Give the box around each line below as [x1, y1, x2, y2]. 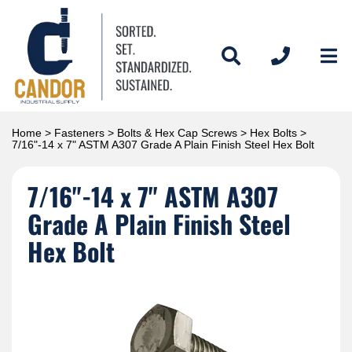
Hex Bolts [250, 126, 297, 139]
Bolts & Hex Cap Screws [117, 126, 237, 139]
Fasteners [54, 126, 104, 139]
